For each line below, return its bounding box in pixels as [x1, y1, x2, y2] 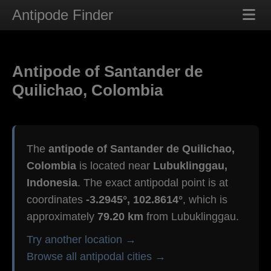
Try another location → [27, 233, 136, 246]
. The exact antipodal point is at [77, 177, 228, 189]
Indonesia [27, 177, 77, 189]
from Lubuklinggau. [143, 211, 239, 223]
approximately [27, 211, 97, 223]
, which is [183, 194, 227, 206]
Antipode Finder [12, 7, 113, 23]
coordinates [27, 194, 86, 206]
